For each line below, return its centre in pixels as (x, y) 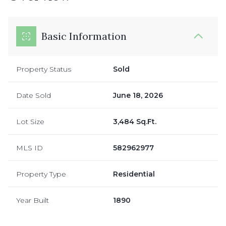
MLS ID (30, 148)
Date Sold (34, 95)
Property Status (44, 69)
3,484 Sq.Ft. (135, 121)
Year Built (33, 200)
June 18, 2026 (138, 95)
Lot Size (30, 121)
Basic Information (84, 36)
